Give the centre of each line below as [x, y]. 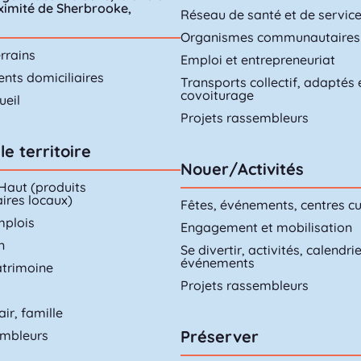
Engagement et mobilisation [266, 228]
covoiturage [217, 95]
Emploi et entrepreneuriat [258, 60]
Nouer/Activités [242, 169]
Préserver [220, 337]
